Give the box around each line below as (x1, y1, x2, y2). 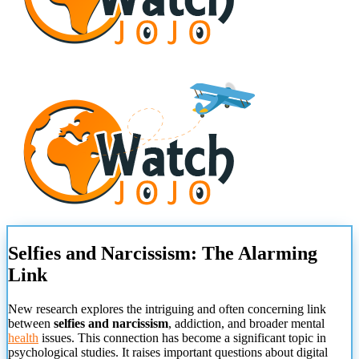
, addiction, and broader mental (168, 317, 325, 331)
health (8, 331, 38, 345)
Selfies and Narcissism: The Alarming (8, 243, 317, 264)
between (8, 317, 54, 331)
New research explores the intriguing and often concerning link (8, 302, 326, 317)
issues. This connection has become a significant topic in (38, 331, 326, 345)
